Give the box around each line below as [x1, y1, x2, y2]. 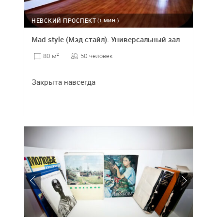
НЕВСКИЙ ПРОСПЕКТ [31, 16, 96, 24]
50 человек [80, 51, 113, 60]
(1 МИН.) [97, 17, 119, 24]
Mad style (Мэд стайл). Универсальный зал [31, 34, 180, 44]
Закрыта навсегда [31, 77, 95, 87]
